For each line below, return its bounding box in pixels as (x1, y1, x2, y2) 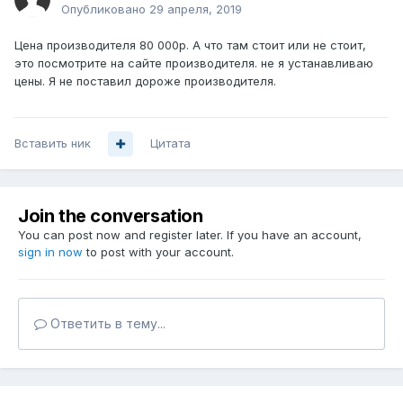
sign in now (18, 245, 83, 260)
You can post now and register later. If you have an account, (18, 228, 362, 243)
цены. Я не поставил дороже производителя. (14, 74, 280, 89)
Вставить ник (14, 136, 91, 151)
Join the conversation (18, 205, 203, 228)
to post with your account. (83, 245, 234, 260)
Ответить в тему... (47, 316, 166, 332)
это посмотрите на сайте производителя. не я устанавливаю (14, 56, 373, 71)
